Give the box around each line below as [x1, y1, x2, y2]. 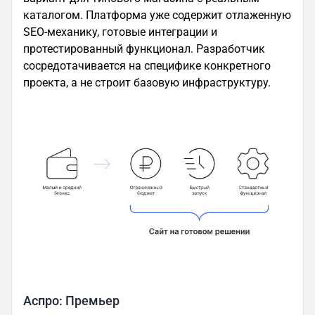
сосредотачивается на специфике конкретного [23, 59, 271, 73]
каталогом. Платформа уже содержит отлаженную [23, 8, 291, 22]
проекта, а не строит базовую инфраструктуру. [23, 76, 271, 90]
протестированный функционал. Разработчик [23, 42, 265, 56]
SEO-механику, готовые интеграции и [23, 25, 217, 39]
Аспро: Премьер [23, 294, 120, 309]
